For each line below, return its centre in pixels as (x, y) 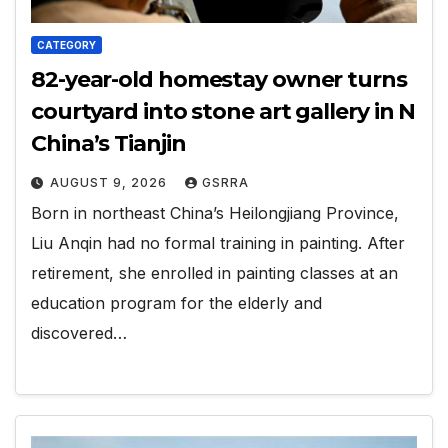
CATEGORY (66, 45)
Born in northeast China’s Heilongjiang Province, (215, 213)
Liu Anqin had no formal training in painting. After (218, 243)
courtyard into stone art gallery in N (223, 112)
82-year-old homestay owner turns (219, 80)
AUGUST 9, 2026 (110, 183)
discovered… (79, 333)
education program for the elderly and (176, 303)
